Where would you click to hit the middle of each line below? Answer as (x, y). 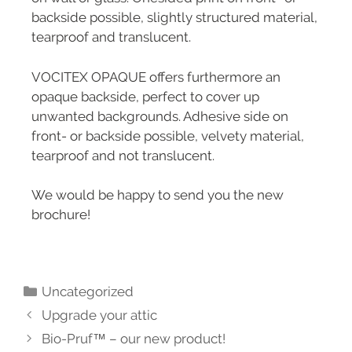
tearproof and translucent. (111, 37)
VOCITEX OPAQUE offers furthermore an (156, 77)
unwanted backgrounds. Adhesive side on (160, 116)
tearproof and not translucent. (123, 155)
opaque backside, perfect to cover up (145, 96)
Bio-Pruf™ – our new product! (134, 338)
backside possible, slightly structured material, (174, 18)
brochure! (61, 215)
